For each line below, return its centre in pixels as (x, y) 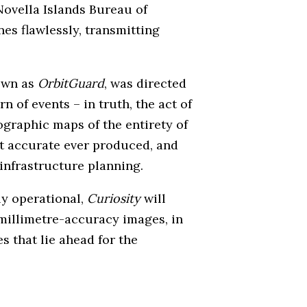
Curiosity (114, 198)
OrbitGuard (71, 83)
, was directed (145, 83)
